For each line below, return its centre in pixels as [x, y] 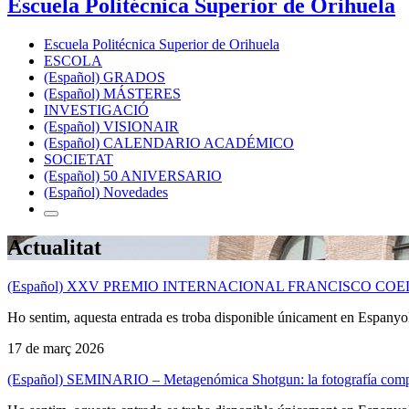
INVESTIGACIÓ [96, 110]
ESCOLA [73, 60]
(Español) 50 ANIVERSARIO [133, 175]
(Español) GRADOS [105, 77]
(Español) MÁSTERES [112, 93]
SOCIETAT [79, 159]
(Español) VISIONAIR [111, 126]
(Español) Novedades [106, 192]
